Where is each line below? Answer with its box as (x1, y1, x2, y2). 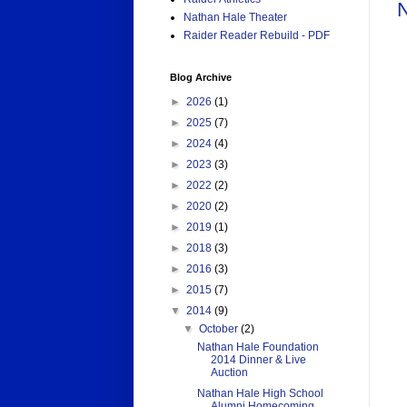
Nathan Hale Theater (184, 11, 287, 25)
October (199, 323, 242, 336)
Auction (210, 366, 248, 380)
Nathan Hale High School (196, 387, 323, 401)
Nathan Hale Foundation (196, 341, 319, 354)
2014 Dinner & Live (210, 353, 306, 367)
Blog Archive (170, 72, 232, 84)
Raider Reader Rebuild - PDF (184, 29, 330, 43)
